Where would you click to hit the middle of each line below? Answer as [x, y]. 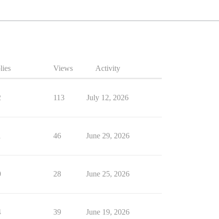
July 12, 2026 [108, 98]
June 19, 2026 [108, 212]
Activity [108, 68]
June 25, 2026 [108, 174]
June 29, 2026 [108, 136]
